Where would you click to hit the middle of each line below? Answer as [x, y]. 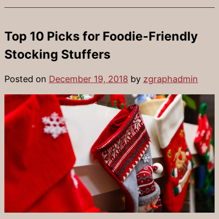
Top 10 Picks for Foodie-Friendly [101, 36]
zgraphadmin [170, 79]
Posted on [26, 79]
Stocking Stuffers [57, 55]
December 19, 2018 [88, 79]
